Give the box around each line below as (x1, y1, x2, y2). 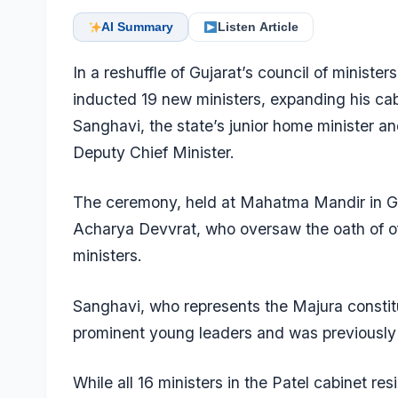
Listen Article (217, 20, 298, 34)
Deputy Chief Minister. (73, 143, 235, 162)
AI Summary (101, 20, 174, 34)
